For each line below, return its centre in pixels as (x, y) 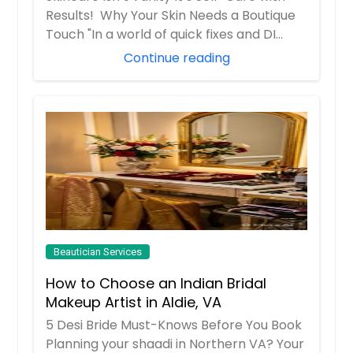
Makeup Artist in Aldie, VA (134, 302)
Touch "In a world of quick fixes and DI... (165, 34)
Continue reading (176, 58)
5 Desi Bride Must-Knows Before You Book (176, 325)
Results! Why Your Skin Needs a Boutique (171, 15)
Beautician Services (98, 251)
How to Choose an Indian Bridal (156, 283)
